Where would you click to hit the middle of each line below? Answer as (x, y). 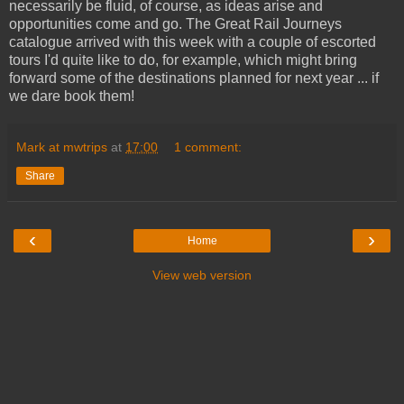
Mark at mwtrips (62, 147)
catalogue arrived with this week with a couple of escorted (193, 41)
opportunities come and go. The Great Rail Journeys (175, 23)
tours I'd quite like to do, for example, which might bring (183, 60)
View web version (202, 275)
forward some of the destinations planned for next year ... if (194, 78)
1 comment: (208, 147)
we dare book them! (72, 96)
